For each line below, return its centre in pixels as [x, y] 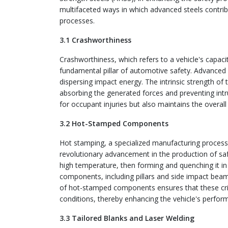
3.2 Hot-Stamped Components [114, 123]
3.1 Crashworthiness [95, 40]
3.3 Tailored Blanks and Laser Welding [127, 218]
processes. [77, 21]
